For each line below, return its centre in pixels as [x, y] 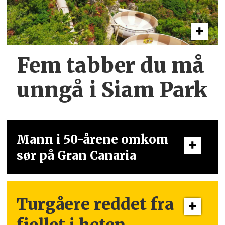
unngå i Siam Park [112, 90]
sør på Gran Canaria [77, 156]
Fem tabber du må [111, 65]
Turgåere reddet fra [95, 204]
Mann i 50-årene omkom [93, 140]
